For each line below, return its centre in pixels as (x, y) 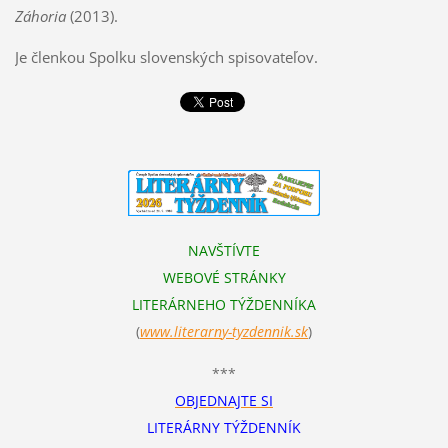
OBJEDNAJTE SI (224, 401)
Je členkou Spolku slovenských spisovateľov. (166, 56)
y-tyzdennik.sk (265, 332)
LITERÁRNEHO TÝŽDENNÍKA (224, 305)
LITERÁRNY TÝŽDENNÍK (224, 428)
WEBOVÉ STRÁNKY (224, 278)
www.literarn (181, 332)
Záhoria (40, 15)
